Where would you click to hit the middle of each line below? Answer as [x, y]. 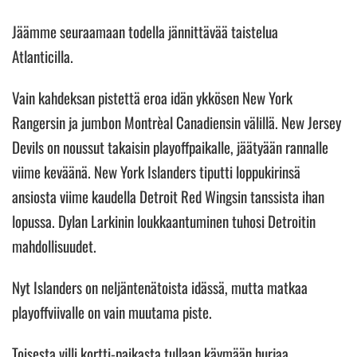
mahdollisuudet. [56, 245]
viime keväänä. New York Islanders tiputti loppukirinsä [156, 171]
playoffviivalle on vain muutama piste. [114, 311]
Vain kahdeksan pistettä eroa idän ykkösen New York [152, 97]
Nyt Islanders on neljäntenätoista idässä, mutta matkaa [160, 286]
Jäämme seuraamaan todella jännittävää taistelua [145, 31]
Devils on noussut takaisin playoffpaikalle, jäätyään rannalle [170, 146]
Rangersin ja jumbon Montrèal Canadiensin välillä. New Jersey [177, 122]
